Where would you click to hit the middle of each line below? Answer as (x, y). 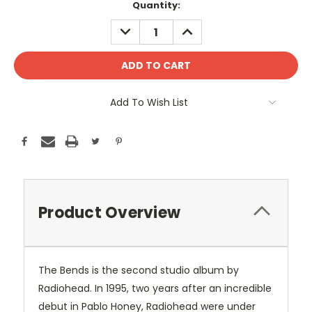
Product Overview (109, 213)
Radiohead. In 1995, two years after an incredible (155, 289)
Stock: (30, 19)
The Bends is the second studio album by (139, 271)
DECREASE (140, 27)
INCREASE (201, 27)
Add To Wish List (149, 103)
